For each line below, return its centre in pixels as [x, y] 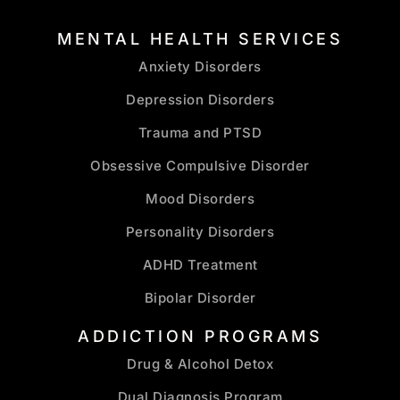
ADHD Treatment [200, 264]
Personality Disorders [200, 231]
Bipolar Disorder [200, 297]
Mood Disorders [200, 198]
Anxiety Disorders [200, 66]
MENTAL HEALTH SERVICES [200, 38]
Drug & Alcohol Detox [200, 363]
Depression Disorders [200, 99]
